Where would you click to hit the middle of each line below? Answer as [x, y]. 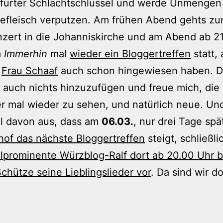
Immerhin [26, 54]
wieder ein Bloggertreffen [130, 54]
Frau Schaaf [30, 70]
